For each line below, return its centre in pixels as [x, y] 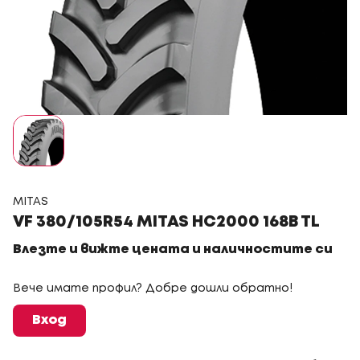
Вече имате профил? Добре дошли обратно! [153, 288]
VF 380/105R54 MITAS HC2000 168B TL [166, 222]
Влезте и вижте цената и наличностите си [173, 249]
